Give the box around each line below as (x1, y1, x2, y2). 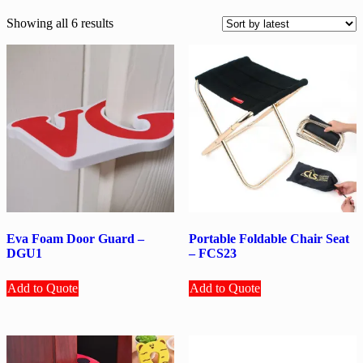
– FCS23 (188, 246, 237, 261)
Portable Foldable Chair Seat (188, 232, 349, 246)
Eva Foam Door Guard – (6, 232, 144, 246)
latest (113, 44, 139, 58)
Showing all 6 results (6, 15, 113, 30)
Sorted (113, 15, 146, 29)
